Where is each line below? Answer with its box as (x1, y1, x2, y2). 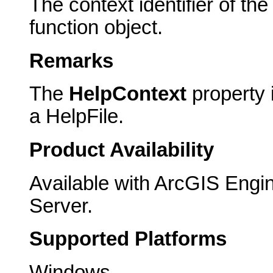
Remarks (29, 49, 113, 72)
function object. (29, 16, 163, 38)
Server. (29, 194, 93, 217)
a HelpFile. (29, 105, 124, 128)
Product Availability (29, 138, 214, 161)
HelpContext (69, 83, 186, 105)
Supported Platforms (29, 228, 227, 250)
